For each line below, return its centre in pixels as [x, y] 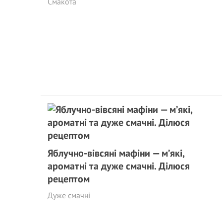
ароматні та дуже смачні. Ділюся [119, 166]
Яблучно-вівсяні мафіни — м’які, [116, 153]
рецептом [69, 179]
